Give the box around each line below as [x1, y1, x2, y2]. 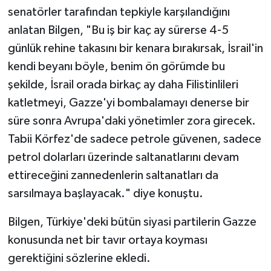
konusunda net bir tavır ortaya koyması [7, 233, 207, 246]
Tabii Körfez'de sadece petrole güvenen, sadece [7, 132, 261, 145]
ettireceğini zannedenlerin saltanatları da [7, 169, 218, 181]
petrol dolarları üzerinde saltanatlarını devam [7, 151, 239, 163]
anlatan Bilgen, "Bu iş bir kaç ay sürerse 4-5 [7, 24, 229, 36]
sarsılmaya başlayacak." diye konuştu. [7, 187, 203, 200]
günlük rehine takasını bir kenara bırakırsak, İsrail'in [7, 42, 263, 54]
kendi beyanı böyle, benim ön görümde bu [7, 60, 225, 73]
